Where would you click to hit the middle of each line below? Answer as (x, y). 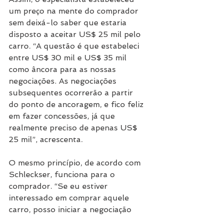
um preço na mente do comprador (75, 11)
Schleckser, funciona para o (63, 174)
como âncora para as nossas (64, 69)
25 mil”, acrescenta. (46, 139)
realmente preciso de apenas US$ (74, 127)
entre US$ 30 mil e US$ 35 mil (69, 57)
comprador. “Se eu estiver (59, 186)
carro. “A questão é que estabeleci (75, 46)
